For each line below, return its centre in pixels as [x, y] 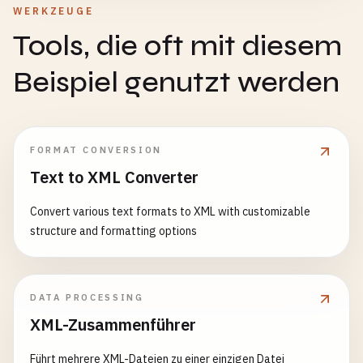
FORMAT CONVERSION [96, 150]
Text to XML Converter [114, 177]
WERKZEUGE [53, 11]
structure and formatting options [113, 231]
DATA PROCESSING [87, 297]
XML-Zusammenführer [113, 325]
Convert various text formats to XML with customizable [170, 211]
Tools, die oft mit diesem [177, 46]
